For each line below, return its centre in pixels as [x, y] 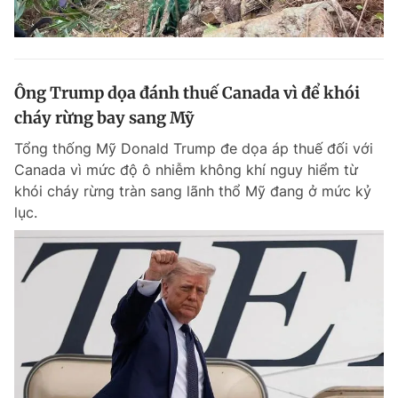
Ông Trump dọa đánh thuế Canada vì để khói [187, 93]
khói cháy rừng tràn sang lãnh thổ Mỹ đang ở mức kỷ [193, 191]
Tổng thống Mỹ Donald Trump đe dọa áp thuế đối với [194, 148]
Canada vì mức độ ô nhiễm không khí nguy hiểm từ [186, 170]
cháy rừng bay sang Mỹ [104, 118]
